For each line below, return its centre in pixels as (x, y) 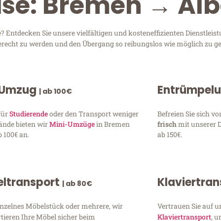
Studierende (29, 113)
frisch (167, 124)
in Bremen (112, 124)
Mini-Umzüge (72, 124)
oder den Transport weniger (93, 113)
